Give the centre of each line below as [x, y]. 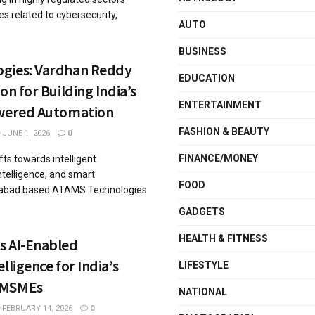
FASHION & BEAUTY [224, 131]
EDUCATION [207, 78]
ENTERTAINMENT [220, 105]
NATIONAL [203, 292]
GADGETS [202, 212]
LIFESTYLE [204, 265]
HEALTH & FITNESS [223, 238]
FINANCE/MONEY [218, 158]
